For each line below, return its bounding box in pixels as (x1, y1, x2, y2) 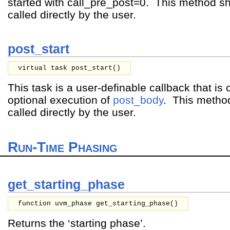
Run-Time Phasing (8, 139, 118, 156)
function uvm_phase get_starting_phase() (18, 200, 178, 208)
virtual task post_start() (18, 64, 121, 72)
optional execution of (8, 94, 113, 106)
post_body (113, 94, 163, 106)
